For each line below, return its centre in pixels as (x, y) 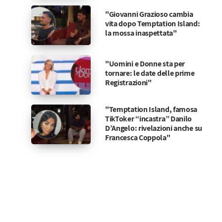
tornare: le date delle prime (150, 73)
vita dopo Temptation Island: (152, 23)
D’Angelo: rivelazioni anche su (153, 128)
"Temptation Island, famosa (151, 109)
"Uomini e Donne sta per (145, 63)
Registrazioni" (128, 82)
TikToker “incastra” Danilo (148, 119)
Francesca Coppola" (138, 138)
